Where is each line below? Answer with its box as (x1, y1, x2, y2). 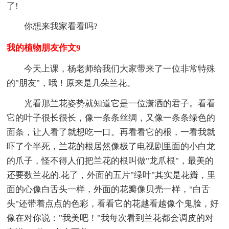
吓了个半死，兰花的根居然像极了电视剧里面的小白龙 (7, 141, 216, 151)
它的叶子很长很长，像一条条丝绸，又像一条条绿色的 (7, 112, 216, 123)
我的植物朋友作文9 (7, 42, 81, 53)
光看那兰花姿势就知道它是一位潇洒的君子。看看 (24, 98, 216, 108)
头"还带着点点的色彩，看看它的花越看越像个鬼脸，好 (7, 198, 219, 209)
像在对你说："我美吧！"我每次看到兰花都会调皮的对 (7, 213, 214, 223)
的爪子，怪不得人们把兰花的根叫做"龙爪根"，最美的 (7, 155, 214, 166)
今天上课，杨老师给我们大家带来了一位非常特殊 (24, 63, 216, 74)
